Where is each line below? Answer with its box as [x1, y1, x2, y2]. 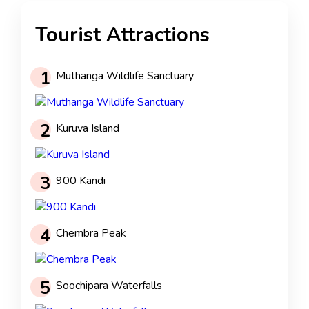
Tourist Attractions [35, 21, 210, 49]
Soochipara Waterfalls [56, 278, 162, 294]
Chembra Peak [56, 226, 126, 241]
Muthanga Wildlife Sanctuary [56, 68, 194, 84]
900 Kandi [56, 173, 106, 189]
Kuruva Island [56, 121, 119, 137]
